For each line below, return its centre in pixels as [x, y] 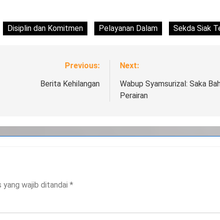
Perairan [134, 96]
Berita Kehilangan [70, 84]
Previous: [82, 66]
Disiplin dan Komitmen [45, 29]
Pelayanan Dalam [128, 29]
